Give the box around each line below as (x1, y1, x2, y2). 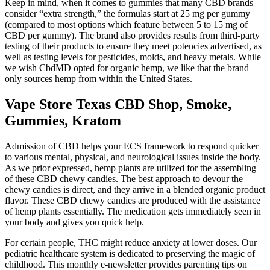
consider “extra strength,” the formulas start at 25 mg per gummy (5, 8, 250, 19)
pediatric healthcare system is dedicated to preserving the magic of (5, 248, 255, 259)
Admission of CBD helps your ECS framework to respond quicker (5, 140, 259, 151)
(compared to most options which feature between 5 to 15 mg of (5, 19, 248, 30)
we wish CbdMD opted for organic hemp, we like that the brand (5, 63, 249, 74)
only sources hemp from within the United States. (5, 74, 192, 84)
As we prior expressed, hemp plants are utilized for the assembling (5, 162, 256, 173)
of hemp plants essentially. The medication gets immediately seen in (5, 206, 261, 216)
